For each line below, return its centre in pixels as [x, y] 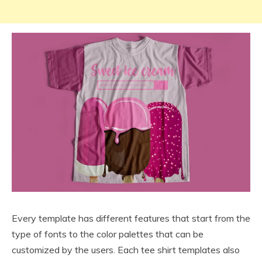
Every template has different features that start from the [131, 218]
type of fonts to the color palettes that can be [108, 234]
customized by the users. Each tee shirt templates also [126, 250]
